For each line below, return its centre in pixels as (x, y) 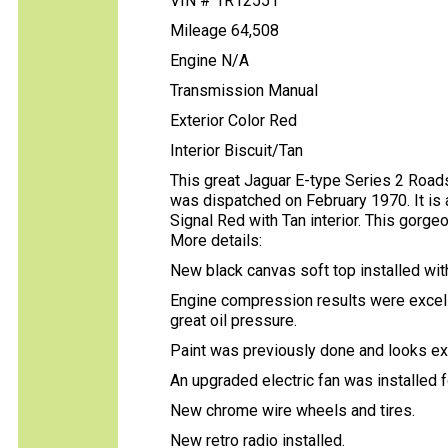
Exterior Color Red (233, 120)
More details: (218, 240)
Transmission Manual (244, 90)
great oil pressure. (233, 320)
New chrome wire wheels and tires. (292, 410)
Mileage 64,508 (224, 30)
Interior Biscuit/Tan (236, 150)
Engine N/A (209, 60)
